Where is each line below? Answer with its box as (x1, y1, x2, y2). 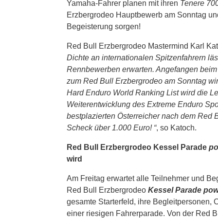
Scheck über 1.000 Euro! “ (67, 123, 156, 132)
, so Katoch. (156, 123, 197, 132)
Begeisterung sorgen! (67, 22, 141, 31)
